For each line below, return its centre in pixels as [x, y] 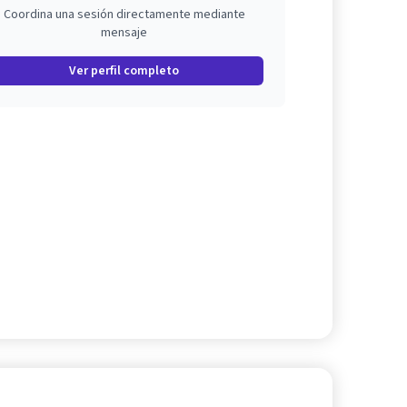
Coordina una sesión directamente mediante [124, 14]
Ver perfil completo [124, 70]
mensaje [124, 32]
